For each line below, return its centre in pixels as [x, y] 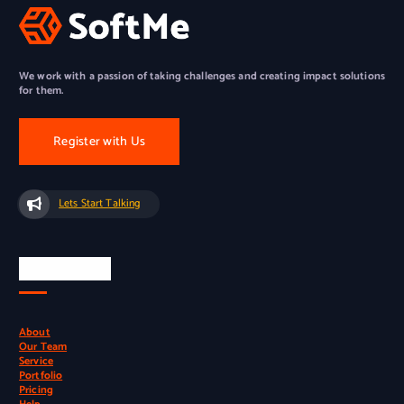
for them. [41, 91]
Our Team [43, 347]
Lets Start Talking [100, 204]
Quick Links [65, 269]
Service [36, 362]
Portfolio [41, 376]
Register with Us [100, 142]
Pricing [36, 390]
